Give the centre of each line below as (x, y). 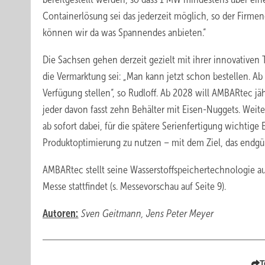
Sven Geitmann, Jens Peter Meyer (146, 214)
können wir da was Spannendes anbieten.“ (124, 33)
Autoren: (61, 214)
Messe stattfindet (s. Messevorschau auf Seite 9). (134, 186)
